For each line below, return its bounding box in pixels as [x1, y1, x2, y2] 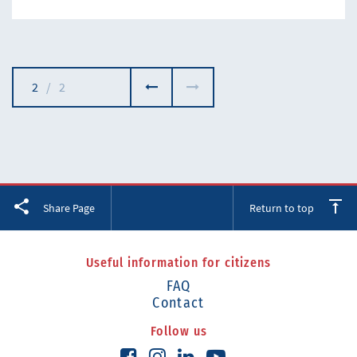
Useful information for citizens [86, 255, 271, 270]
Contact [152, 294, 205, 312]
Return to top [249, 201, 314, 215]
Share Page [43, 201, 95, 215]
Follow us [150, 324, 207, 339]
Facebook [45, 191, 96, 208]
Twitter [134, 191, 171, 208]
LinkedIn [208, 191, 255, 208]
